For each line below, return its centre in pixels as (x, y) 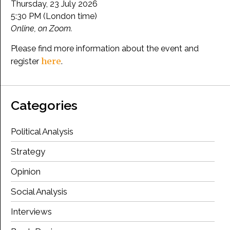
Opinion (26, 171)
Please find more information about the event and (105, 48)
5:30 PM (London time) (54, 16)
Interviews (31, 211)
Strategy (28, 151)
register (26, 61)
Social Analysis (39, 191)
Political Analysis (42, 131)
